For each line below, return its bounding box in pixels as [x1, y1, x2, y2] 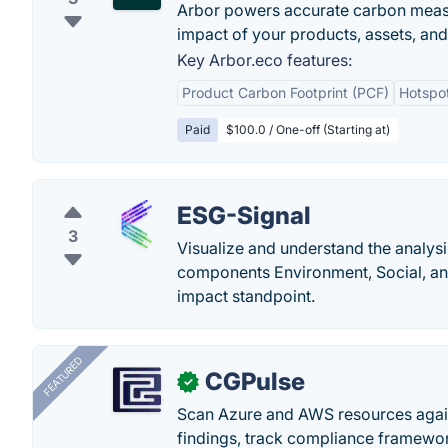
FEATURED [40, 354, 85, 399]
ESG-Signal [177, 201, 311, 230]
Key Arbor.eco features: [177, 50, 352, 70]
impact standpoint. [177, 286, 315, 306]
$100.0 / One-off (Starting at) [226, 122, 390, 137]
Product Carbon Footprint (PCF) [182, 84, 389, 101]
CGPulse [205, 367, 305, 396]
